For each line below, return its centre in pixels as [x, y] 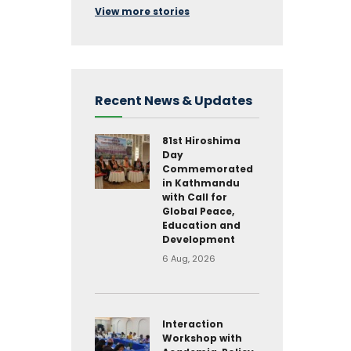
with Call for [195, 197]
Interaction [193, 324]
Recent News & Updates [174, 101]
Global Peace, [198, 211]
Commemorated [208, 169]
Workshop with [202, 338]
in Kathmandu [201, 183]
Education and [201, 225]
